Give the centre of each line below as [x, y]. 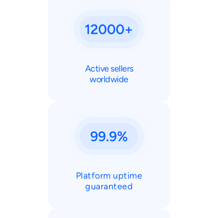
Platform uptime [109, 175]
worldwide [109, 79]
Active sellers [109, 68]
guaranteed [109, 186]
